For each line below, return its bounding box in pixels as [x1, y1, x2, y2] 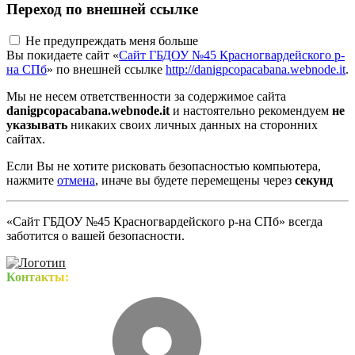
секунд [295, 174, 333, 188]
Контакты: [6, 270, 69, 284]
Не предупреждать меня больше [25, 34, 198, 48]
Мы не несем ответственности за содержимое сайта [6, 90, 286, 104]
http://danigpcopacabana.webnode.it [166, 63, 345, 77]
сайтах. [6, 132, 45, 147]
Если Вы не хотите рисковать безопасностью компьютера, [6, 159, 321, 174]
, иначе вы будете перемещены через [95, 174, 295, 188]
